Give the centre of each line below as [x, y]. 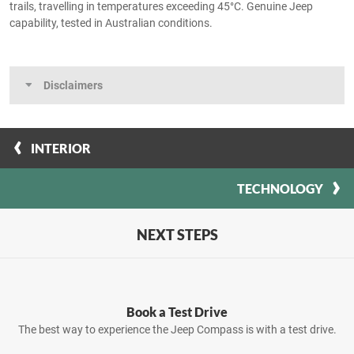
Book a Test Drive [177, 311]
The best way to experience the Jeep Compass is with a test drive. [177, 329]
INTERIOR [61, 148]
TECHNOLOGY [280, 188]
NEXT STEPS [177, 234]
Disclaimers [73, 85]
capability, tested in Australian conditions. [111, 23]
